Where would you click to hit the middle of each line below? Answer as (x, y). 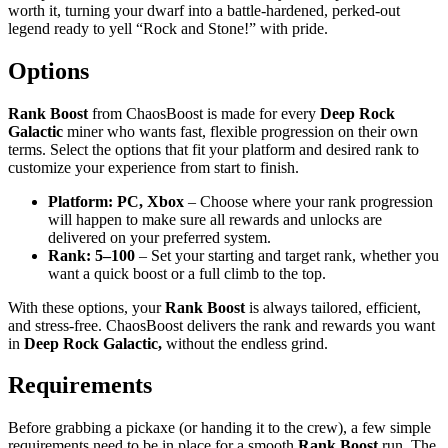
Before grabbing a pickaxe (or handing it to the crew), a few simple (219, 428)
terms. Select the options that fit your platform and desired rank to (213, 149)
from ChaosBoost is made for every (204, 113)
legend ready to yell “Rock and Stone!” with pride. (168, 28)
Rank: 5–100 (93, 255)
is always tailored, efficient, (333, 307)
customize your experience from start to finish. (153, 167)
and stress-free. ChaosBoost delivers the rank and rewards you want (221, 325)
